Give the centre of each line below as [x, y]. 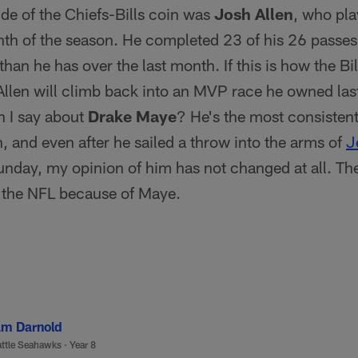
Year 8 [83, 344]
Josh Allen [254, 14]
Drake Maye [132, 116]
